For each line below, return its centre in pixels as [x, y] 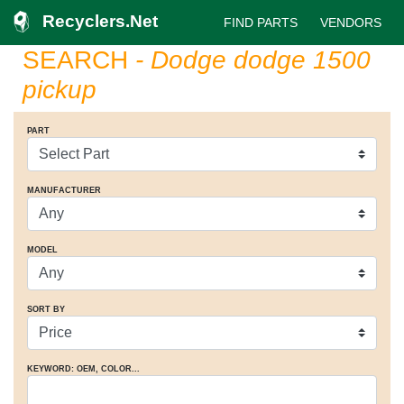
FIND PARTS [261, 23]
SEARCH [75, 60]
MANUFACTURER [64, 190]
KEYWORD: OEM [61, 369]
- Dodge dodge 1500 [249, 60]
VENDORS [351, 23]
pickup [60, 90]
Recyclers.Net [100, 21]
